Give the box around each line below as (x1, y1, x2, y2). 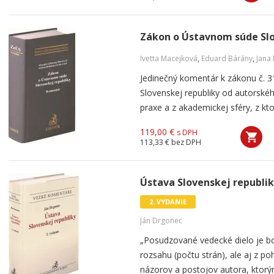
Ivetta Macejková (140, 53, 198, 64)
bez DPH (171, 137, 201, 147)
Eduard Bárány (201, 53, 253, 64)
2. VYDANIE (149, 197, 187, 206)
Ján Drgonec (140, 215, 182, 226)
